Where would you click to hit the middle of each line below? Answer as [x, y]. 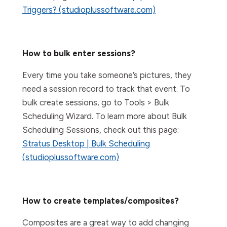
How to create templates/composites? [101, 201]
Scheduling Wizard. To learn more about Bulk [105, 116]
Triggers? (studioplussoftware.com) [89, 10]
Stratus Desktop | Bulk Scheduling [86, 143]
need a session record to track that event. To [106, 89]
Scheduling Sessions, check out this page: [101, 130]
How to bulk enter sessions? [79, 53]
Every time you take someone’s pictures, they [107, 75]
